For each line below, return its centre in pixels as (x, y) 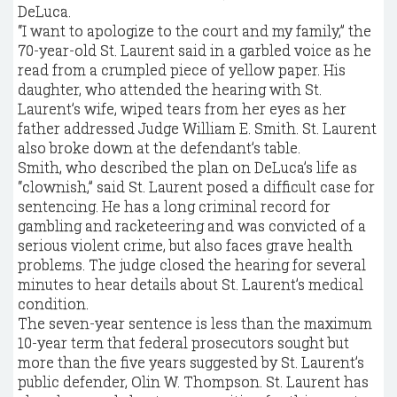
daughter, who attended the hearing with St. (170, 89)
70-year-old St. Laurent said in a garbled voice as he (195, 50)
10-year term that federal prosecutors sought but (183, 343)
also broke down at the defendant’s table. (159, 148)
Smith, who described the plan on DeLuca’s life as (187, 167)
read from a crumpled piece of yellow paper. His (182, 70)
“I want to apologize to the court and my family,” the (195, 31)
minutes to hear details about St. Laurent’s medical (191, 284)
